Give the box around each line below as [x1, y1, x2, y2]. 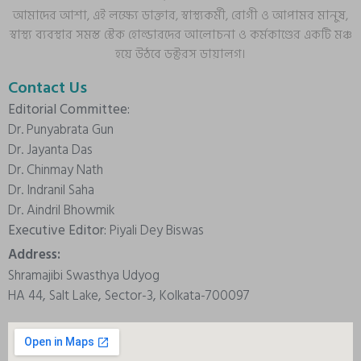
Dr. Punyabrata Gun [8, 118, 114, 141]
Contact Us [8, 74, 87, 101]
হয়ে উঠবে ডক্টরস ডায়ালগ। [115, 43, 246, 64]
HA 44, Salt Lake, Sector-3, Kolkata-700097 [8, 284, 250, 308]
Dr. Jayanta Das [8, 138, 93, 161]
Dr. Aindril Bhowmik [8, 198, 114, 222]
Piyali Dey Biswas [110, 218, 204, 242]
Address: [8, 243, 64, 267]
